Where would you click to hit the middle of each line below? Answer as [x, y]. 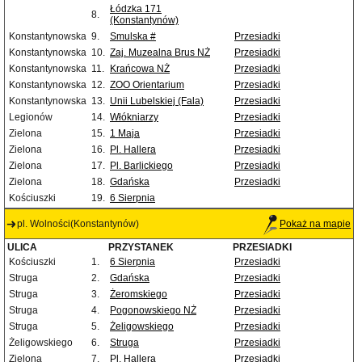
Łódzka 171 [136, 9]
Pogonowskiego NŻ [153, 311]
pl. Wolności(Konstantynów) [78, 224]
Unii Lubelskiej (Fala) [157, 101]
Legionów [31, 118]
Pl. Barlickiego [141, 166]
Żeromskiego [139, 295]
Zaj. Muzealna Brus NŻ [160, 53]
